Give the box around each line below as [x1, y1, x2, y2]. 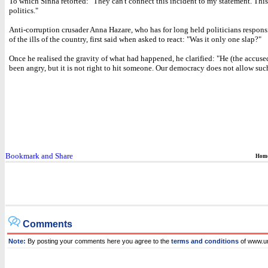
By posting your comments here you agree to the [28, 237, 169, 245]
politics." [9, 6, 38, 15]
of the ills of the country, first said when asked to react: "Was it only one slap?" [9, 35, 261, 44]
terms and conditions [171, 237, 239, 245]
